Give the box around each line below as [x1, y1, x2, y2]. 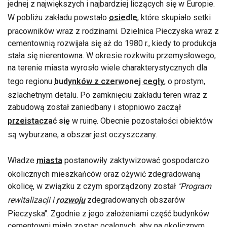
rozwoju [56, 195, 85, 205]
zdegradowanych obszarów [85, 195, 185, 205]
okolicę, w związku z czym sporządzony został [8, 181, 178, 191]
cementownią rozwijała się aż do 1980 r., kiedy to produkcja [8, 38, 216, 48]
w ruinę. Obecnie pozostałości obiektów [70, 116, 213, 126]
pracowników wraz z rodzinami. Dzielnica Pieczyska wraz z [8, 26, 219, 36]
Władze [8, 155, 36, 165]
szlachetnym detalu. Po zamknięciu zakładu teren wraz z [8, 90, 207, 100]
